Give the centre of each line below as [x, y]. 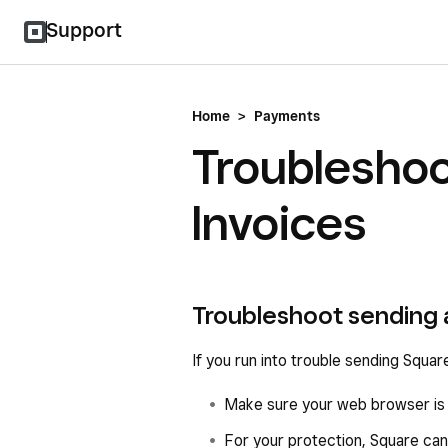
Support [84, 30]
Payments [287, 116]
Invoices [279, 222]
